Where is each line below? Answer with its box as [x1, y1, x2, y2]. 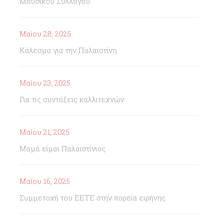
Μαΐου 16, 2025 [19, 176, 70, 186]
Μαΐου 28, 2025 [19, 29, 71, 38]
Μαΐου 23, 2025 [19, 78, 71, 88]
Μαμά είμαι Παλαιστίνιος [19, 144, 106, 153]
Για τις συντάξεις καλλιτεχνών [19, 94, 124, 104]
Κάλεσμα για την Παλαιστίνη [19, 45, 117, 55]
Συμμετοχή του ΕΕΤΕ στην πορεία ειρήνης [19, 193, 165, 202]
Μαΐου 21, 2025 [19, 127, 70, 137]
